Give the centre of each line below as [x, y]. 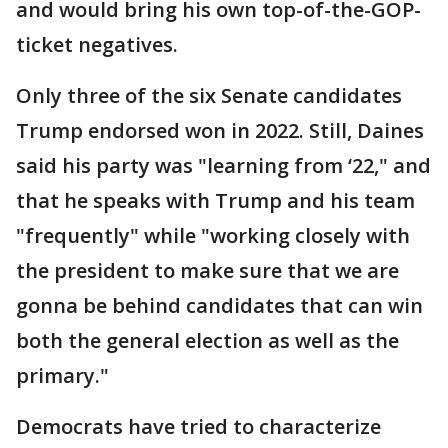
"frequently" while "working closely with [213, 235]
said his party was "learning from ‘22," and [223, 165]
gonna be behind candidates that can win [219, 305]
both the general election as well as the [207, 340]
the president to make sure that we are [207, 270]
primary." [62, 375]
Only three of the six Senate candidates [209, 95]
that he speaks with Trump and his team [215, 200]
